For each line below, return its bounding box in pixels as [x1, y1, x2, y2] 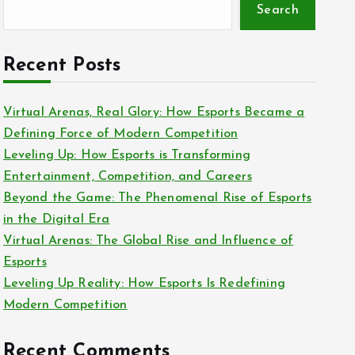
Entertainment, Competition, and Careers [2, 170, 252, 184]
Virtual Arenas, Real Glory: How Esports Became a [2, 106, 305, 120]
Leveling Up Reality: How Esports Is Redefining [2, 277, 285, 291]
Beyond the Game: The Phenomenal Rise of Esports [2, 192, 312, 205]
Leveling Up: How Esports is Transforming [2, 149, 250, 162]
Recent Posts [2, 56, 121, 76]
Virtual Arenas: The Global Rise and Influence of [2, 235, 294, 248]
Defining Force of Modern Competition [2, 128, 239, 141]
